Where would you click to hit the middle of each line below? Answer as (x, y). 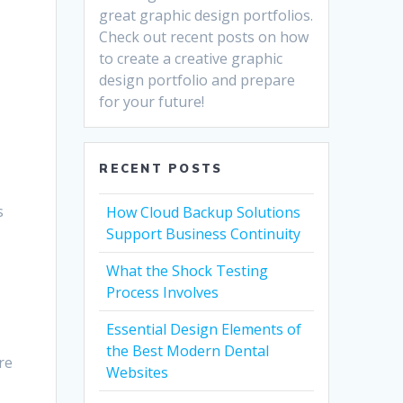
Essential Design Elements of (204, 330)
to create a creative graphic (191, 59)
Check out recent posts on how (204, 37)
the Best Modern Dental (188, 351)
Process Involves (163, 293)
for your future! (152, 102)
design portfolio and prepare (197, 81)
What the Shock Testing (188, 271)
